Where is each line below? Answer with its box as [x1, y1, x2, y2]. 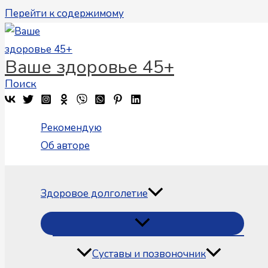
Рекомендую [41, 121, 102, 135]
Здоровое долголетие [41, 187, 148, 200]
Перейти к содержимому [5, 7, 124, 20]
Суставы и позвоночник [92, 247, 206, 261]
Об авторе [41, 139, 90, 153]
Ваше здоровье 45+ [5, 55, 174, 80]
